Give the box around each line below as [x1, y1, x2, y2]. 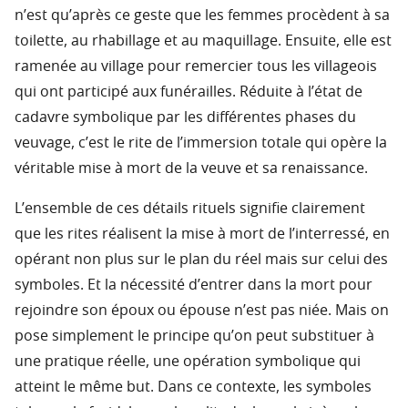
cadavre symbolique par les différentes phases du [15, 110, 356, 126]
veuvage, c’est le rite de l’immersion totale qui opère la [15, 136, 387, 151]
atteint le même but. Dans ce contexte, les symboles [15, 380, 372, 395]
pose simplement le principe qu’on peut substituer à [15, 329, 374, 344]
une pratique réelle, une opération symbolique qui [15, 354, 361, 370]
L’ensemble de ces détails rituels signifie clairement [15, 201, 365, 217]
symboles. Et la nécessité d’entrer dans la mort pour [15, 278, 372, 293]
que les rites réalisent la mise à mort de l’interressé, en [15, 227, 390, 242]
